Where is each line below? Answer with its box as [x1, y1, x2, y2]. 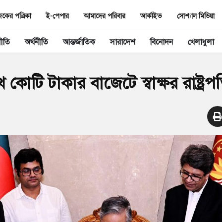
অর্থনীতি [25, 37, 48, 47]
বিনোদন [150, 37, 173, 47]
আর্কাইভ [140, 12, 163, 20]
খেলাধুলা [188, 37, 214, 47]
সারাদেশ [110, 37, 135, 47]
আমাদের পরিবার [84, 12, 126, 20]
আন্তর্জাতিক [63, 37, 95, 47]
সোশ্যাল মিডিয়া [177, 12, 215, 20]
